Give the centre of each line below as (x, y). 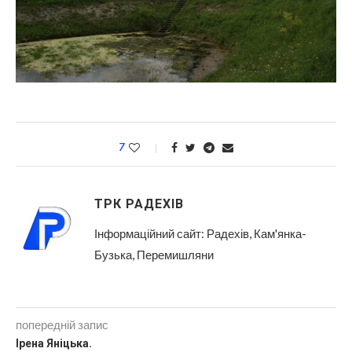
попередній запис (62, 324)
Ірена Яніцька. (54, 343)
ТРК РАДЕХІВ (139, 204)
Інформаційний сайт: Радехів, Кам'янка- (200, 233)
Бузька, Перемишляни (154, 255)
